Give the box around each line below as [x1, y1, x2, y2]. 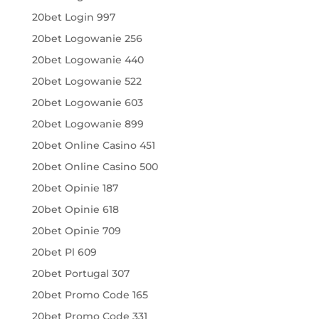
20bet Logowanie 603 [31, 96, 143, 109]
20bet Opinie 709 [31, 224, 121, 237]
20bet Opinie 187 [31, 182, 118, 194]
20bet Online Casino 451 [31, 139, 155, 152]
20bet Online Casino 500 [31, 160, 158, 173]
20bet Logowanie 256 [31, 32, 142, 45]
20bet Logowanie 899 [31, 117, 144, 130]
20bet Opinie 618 [31, 203, 119, 216]
